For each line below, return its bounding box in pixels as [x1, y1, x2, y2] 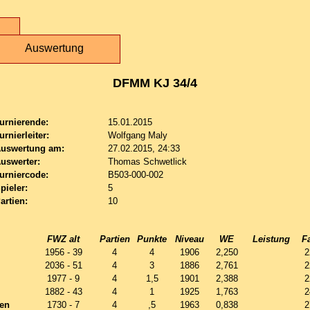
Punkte [137, 234, 167, 244]
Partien [99, 234, 130, 244]
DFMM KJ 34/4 [113, 76, 197, 90]
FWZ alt [47, 234, 80, 244]
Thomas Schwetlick [108, 156, 187, 167]
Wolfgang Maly [108, 130, 167, 140]
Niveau [174, 234, 204, 244]
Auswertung [24, 42, 84, 54]
